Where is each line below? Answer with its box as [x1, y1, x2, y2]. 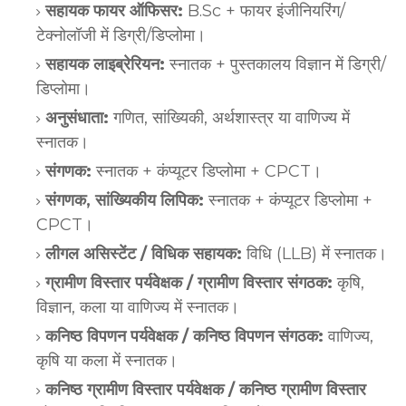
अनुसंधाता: [45, 107, 109, 128]
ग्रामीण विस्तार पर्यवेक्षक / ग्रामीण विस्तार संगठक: [45, 272, 333, 293]
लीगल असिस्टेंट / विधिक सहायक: [45, 243, 242, 264]
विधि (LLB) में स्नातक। [242, 243, 387, 264]
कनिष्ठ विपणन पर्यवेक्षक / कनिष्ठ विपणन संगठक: [45, 325, 324, 346]
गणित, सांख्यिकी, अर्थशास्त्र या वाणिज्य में [109, 107, 350, 128]
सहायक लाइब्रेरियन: [45, 53, 165, 74]
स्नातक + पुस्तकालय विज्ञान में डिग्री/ [165, 53, 386, 74]
